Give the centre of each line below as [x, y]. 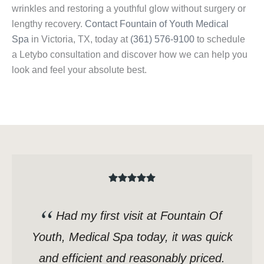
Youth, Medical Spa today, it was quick [132, 237]
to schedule [220, 39]
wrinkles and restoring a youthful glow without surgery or [129, 8]
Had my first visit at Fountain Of [139, 216]
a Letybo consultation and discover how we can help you [130, 54]
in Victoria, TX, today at [80, 39]
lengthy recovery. [48, 24]
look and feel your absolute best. [79, 70]
